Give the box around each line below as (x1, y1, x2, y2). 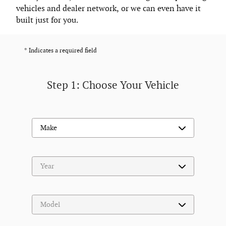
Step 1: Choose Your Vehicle (47, 79, 179, 92)
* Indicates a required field (24, 47, 97, 55)
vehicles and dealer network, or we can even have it (16, 4, 201, 14)
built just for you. (16, 16, 78, 26)
